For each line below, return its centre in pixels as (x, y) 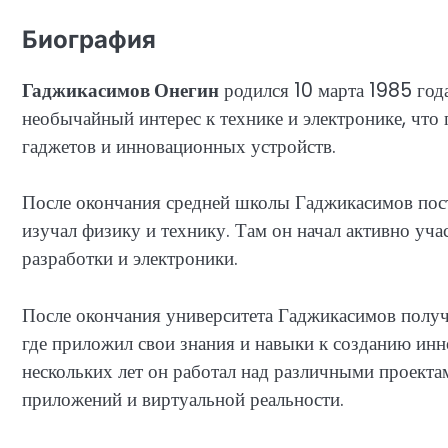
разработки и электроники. (130, 259)
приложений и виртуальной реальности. (183, 399)
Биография (89, 39)
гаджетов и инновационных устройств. (179, 146)
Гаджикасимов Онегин (120, 90)
